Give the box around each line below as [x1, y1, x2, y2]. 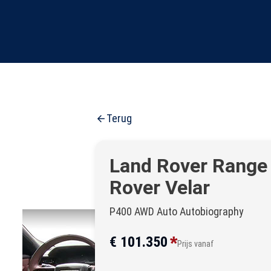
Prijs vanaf [177, 239, 214, 249]
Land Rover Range [109, 154, 267, 177]
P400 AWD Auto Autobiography [109, 205, 244, 218]
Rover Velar [109, 176, 210, 199]
